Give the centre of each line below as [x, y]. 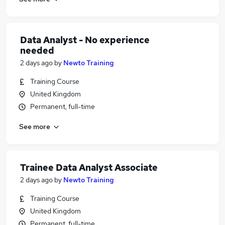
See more [35, 126]
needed [37, 50]
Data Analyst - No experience [85, 40]
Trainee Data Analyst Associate [89, 167]
